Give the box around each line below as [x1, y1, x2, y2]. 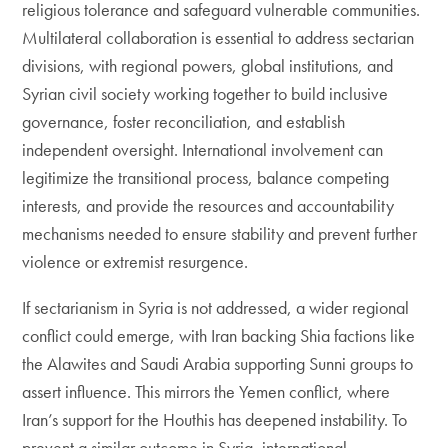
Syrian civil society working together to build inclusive [22, 82, 389, 105]
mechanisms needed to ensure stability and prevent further [22, 222, 418, 245]
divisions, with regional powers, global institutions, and [22, 54, 394, 77]
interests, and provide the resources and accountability [22, 194, 395, 217]
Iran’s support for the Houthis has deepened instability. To [22, 408, 408, 431]
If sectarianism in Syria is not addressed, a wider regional [22, 296, 410, 319]
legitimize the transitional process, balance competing [22, 166, 390, 189]
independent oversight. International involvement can [22, 138, 384, 161]
